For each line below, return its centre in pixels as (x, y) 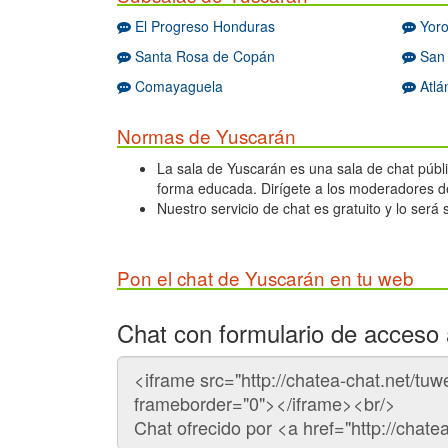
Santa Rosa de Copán (203, 56)
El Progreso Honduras (203, 26)
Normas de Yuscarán (206, 136)
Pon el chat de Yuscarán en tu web (265, 278)
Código (141, 364)
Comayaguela (177, 86)
